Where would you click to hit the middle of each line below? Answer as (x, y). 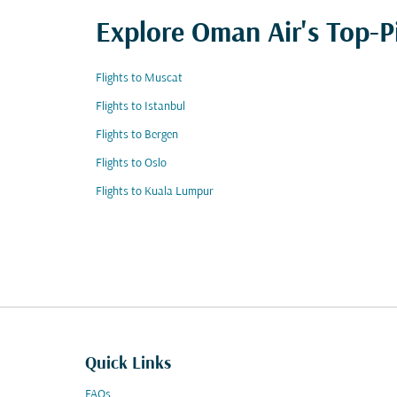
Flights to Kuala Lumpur (155, 192)
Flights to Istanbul (140, 107)
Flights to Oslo (131, 163)
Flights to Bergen (137, 135)
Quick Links (128, 364)
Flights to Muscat (139, 78)
